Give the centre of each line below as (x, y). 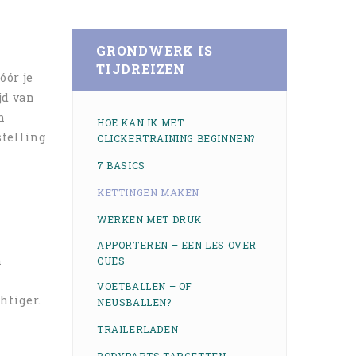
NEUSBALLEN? (134, 302)
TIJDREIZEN (141, 69)
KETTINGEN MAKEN (148, 192)
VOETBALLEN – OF (145, 286)
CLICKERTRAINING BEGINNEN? (176, 138)
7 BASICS (121, 165)
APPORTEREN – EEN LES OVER (177, 245)
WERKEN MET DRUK (149, 219)
